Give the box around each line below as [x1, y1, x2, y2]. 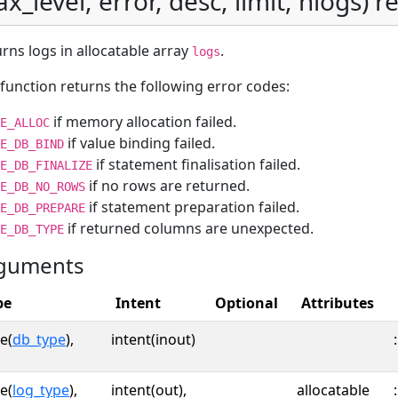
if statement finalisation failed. [92, 155, 300, 174]
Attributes [301, 293, 374, 313]
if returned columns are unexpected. [64, 219, 314, 238]
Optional [215, 293, 278, 313]
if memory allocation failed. [50, 112, 236, 131]
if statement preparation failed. [85, 197, 299, 217]
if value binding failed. [64, 133, 215, 153]
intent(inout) [111, 330, 195, 349]
